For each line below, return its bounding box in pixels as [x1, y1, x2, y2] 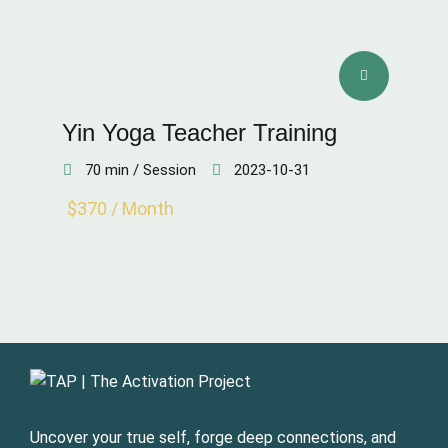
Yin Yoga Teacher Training [62, 119, 337, 146]
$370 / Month [67, 198, 174, 219]
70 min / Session [85, 161, 196, 179]
